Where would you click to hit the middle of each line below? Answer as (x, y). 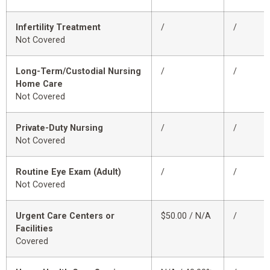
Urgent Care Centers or (65, 216)
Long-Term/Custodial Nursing (78, 72)
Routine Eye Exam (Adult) (68, 172)
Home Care (39, 84)
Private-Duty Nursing (59, 128)
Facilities (34, 229)
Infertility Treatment (58, 28)
